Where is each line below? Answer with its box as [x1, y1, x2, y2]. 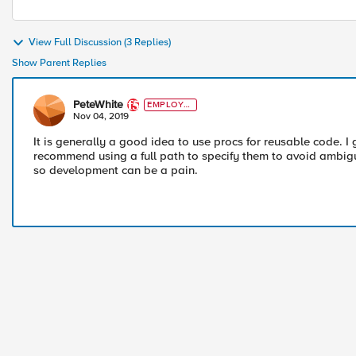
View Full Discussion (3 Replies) [29, 36, 171, 49]
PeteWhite [73, 98, 123, 111]
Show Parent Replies [12, 56, 106, 69]
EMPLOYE [147, 99, 190, 110]
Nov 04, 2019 [73, 110, 129, 122]
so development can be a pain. [33, 163, 198, 177]
